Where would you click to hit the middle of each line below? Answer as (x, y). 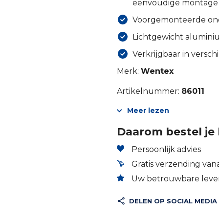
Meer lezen (148, 110)
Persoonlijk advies (166, 149)
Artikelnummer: (149, 91)
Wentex (157, 71)
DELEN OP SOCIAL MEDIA (173, 201)
